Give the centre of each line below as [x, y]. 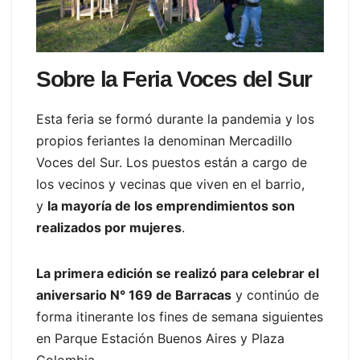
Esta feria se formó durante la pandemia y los [175, 119]
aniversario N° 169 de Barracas [134, 295]
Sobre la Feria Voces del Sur [174, 79]
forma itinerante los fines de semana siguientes [180, 316]
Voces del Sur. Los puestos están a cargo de [172, 162]
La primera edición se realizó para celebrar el [178, 273]
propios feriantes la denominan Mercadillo [164, 140]
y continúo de [275, 295]
